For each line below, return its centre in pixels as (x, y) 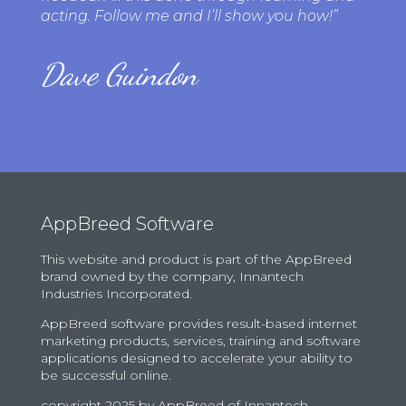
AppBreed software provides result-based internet (198, 323)
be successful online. (106, 375)
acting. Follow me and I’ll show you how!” (189, 15)
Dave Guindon (119, 74)
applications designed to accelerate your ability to (196, 358)
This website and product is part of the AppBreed (196, 259)
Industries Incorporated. (116, 293)
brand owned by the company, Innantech (172, 276)
